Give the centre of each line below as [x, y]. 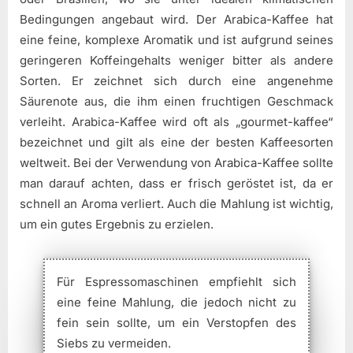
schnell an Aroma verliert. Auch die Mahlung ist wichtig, [176, 204]
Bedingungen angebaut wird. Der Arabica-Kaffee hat [176, 20]
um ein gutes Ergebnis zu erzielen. [117, 225]
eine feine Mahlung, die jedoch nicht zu [176, 303]
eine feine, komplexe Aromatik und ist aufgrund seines [176, 40]
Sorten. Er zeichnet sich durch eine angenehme [176, 81]
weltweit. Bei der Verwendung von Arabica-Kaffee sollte [176, 163]
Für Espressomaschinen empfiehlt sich [176, 282]
